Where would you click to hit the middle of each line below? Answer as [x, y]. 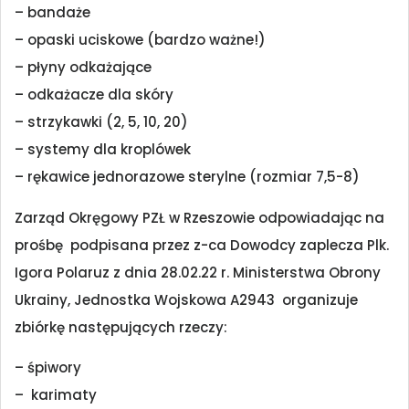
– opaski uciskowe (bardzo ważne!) [140, 40]
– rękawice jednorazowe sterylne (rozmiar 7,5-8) [187, 177]
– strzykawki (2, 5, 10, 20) [101, 122]
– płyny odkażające [83, 68]
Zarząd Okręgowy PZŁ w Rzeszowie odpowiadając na [199, 217]
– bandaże [52, 13]
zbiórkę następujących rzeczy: [121, 327]
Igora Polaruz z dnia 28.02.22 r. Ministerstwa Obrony [198, 272]
